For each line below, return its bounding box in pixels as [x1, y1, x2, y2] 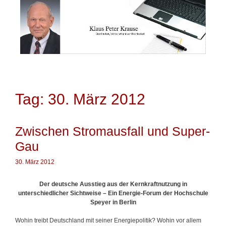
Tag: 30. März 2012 [15, 90, 145, 107]
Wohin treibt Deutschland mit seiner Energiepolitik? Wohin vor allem [15, 216, 201, 224]
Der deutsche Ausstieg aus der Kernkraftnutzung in [39, 180, 187, 188]
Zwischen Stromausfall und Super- [15, 124, 210, 138]
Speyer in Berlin [90, 198, 136, 206]
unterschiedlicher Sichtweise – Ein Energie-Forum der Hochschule [18, 189, 208, 197]
